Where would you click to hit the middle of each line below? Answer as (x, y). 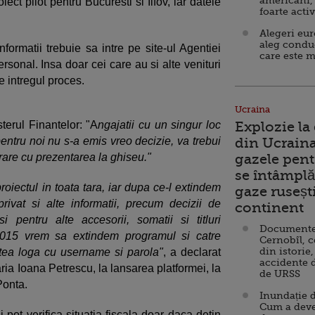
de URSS (280, 274)
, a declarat (192, 252)
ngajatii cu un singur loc (160, 124)
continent (269, 208)
